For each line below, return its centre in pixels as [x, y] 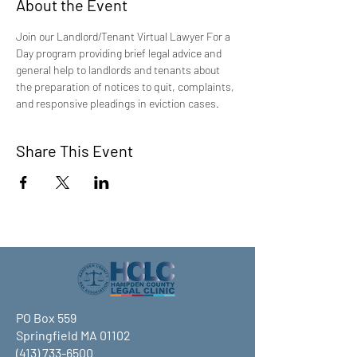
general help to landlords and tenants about [119, 70]
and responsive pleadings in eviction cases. [118, 103]
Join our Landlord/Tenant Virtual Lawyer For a [124, 36]
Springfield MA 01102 [73, 335]
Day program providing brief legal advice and [120, 53]
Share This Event [75, 151]
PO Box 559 [46, 318]
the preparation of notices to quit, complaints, [126, 86]
